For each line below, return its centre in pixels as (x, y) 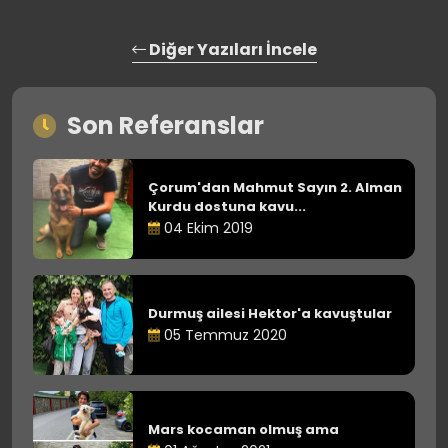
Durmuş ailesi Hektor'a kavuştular (270, 313)
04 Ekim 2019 (206, 228)
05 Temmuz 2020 (223, 334)
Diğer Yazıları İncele (231, 49)
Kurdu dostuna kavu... (227, 206)
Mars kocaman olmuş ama (243, 429)
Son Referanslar (165, 125)
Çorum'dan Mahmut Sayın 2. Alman (275, 187)
